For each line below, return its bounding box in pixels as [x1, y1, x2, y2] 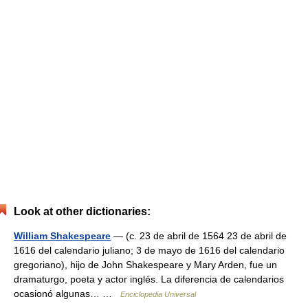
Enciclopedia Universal [120, 290, 196, 298]
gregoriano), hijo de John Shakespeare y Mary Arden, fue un [14, 259, 277, 270]
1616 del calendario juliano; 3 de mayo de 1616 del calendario [14, 245, 285, 256]
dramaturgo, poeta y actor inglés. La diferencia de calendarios [14, 274, 284, 285]
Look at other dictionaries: [14, 206, 151, 217]
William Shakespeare [14, 230, 111, 241]
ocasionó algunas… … [14, 288, 120, 299]
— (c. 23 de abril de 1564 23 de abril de [111, 230, 287, 241]
